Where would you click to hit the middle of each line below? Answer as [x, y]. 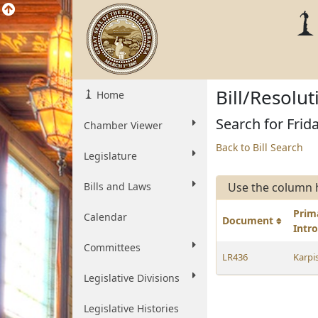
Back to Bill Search [259, 147]
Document [249, 220]
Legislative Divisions [132, 278]
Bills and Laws [117, 186]
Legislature [110, 156]
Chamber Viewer [123, 125]
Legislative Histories [131, 308]
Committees [112, 247]
